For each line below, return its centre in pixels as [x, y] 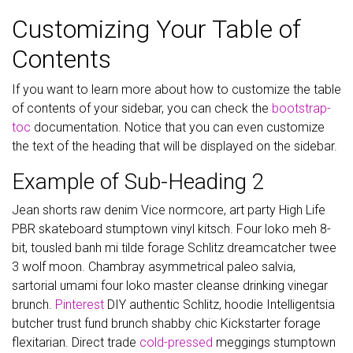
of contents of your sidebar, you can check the [142, 108]
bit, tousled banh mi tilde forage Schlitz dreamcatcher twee [174, 248]
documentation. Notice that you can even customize [178, 127]
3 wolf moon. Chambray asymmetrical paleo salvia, [154, 267]
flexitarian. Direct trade [76, 342]
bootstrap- [301, 108]
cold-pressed [176, 342]
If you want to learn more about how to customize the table [176, 89]
